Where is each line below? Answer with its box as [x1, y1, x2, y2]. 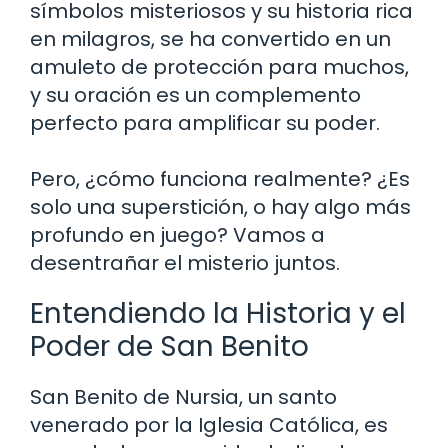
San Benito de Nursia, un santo [30, 382, 337, 411]
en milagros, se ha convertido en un [30, 24, 391, 53]
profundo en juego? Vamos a [30, 220, 325, 249]
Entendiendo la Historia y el [30, 293, 406, 333]
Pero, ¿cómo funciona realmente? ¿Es [30, 164, 410, 193]
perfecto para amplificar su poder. [30, 108, 380, 137]
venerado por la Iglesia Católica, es [30, 410, 388, 439]
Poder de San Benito [30, 326, 309, 366]
